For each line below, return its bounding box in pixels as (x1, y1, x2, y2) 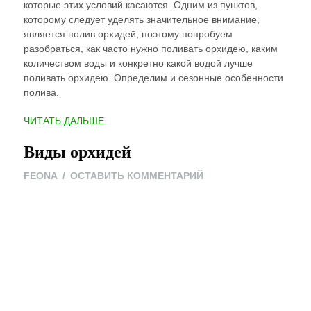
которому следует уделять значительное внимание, (23, 14, 260, 25)
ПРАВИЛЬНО (103, 129, 162, 140)
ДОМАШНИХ (103, 187, 161, 199)
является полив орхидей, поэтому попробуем (23, 28, 233, 40)
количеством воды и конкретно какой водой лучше (23, 58, 253, 69)
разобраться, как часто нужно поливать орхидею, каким (23, 43, 278, 54)
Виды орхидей (23, 143, 131, 161)
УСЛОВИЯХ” (103, 202, 160, 213)
